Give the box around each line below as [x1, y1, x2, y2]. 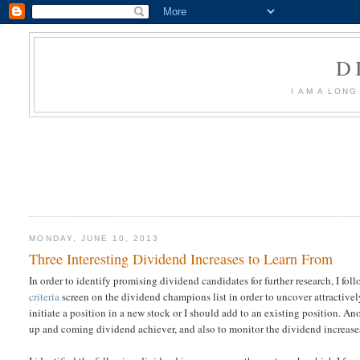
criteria [29, 289, 60, 304]
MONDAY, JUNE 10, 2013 [29, 233, 160, 243]
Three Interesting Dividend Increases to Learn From [29, 249, 333, 268]
